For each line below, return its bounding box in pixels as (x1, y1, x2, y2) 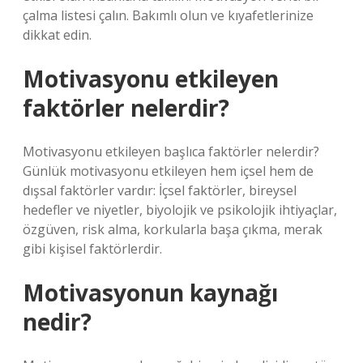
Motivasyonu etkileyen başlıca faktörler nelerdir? (23, 143, 319, 160)
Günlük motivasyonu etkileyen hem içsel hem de (23, 162, 314, 180)
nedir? (23, 306, 92, 337)
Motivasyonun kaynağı (23, 277, 278, 308)
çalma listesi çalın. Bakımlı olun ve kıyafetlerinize (23, 6, 314, 24)
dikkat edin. (23, 26, 92, 44)
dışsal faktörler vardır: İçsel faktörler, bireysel (23, 181, 297, 199)
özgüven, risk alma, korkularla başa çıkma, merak (23, 220, 322, 238)
